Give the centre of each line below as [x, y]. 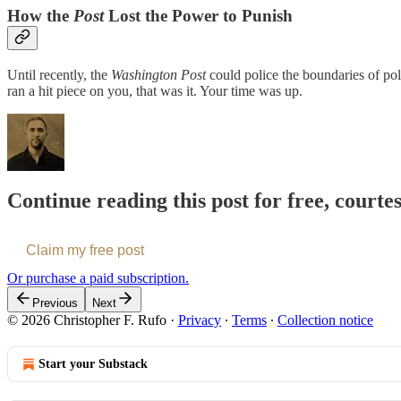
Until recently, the [59, 75]
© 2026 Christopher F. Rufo [87, 320]
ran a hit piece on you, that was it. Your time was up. [155, 91]
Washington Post [160, 75]
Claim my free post [85, 251]
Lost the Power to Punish [198, 16]
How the [40, 16]
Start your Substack [93, 364]
